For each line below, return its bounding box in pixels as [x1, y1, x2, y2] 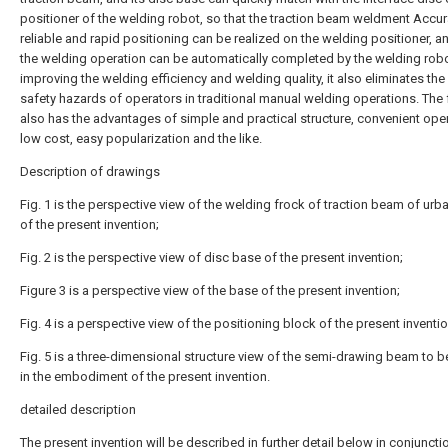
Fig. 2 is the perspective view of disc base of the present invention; [20, 250, 403, 265]
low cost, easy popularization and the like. [20, 131, 262, 146]
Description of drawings [20, 164, 160, 179]
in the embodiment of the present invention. [20, 369, 270, 384]
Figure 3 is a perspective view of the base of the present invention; [20, 283, 400, 298]
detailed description [20, 402, 136, 417]
